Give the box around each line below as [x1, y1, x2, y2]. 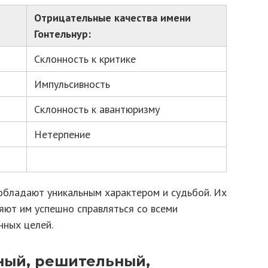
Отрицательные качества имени [34, 11, 191, 25]
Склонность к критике [34, 52, 136, 66]
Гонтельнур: [34, 27, 91, 41]
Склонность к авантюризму [34, 102, 160, 116]
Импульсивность [34, 77, 110, 91]
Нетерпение [34, 127, 90, 141]
